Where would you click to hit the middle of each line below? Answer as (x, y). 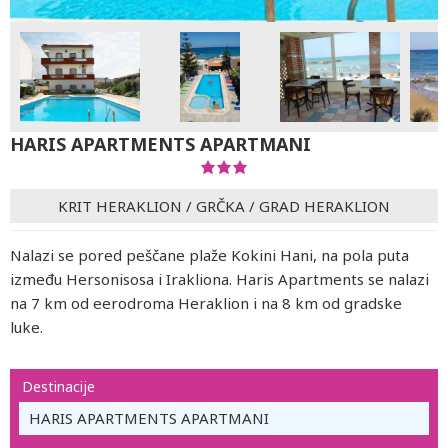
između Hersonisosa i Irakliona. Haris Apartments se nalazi (219, 279)
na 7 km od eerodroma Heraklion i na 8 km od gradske (206, 303)
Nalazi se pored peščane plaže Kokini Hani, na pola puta (209, 255)
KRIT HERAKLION (120, 205)
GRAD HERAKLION (324, 205)
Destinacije (58, 386)
